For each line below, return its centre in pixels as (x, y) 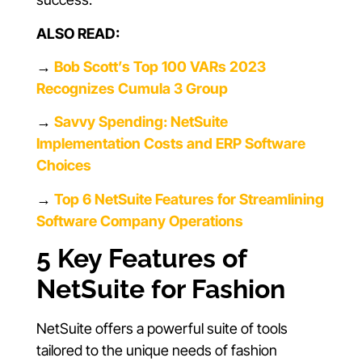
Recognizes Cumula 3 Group (132, 88)
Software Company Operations (140, 221)
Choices (64, 166)
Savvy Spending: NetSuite (141, 122)
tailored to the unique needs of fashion (157, 351)
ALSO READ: (78, 33)
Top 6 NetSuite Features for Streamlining (189, 199)
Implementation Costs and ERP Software (171, 144)
